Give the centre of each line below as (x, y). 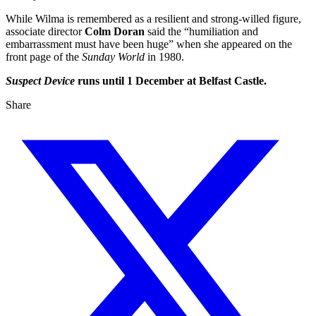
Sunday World (112, 57)
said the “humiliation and (201, 32)
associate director (45, 32)
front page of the (42, 57)
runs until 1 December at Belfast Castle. (171, 81)
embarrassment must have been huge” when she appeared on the (149, 44)
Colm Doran (115, 32)
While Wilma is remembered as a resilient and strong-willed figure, (153, 19)
